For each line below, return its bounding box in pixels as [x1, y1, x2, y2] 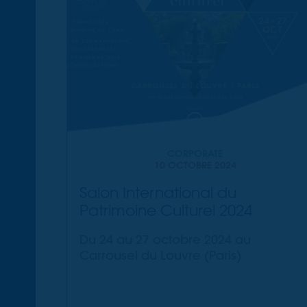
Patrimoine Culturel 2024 [79, 201, 253, 220]
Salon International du [79, 183, 237, 202]
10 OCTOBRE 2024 [153, 159, 236, 172]
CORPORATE [167, 147, 223, 160]
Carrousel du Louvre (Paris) [79, 247, 242, 264]
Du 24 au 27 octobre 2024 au [79, 232, 251, 248]
